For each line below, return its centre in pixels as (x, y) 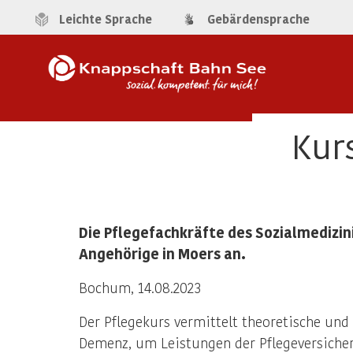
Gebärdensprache (258, 19)
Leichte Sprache (106, 19)
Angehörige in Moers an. (162, 253)
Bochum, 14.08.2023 (140, 287)
